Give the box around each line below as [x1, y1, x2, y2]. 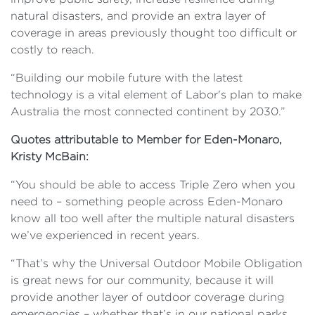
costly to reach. [11, 43, 94, 56]
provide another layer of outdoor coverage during [11, 290, 285, 303]
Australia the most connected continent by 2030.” [11, 105, 285, 117]
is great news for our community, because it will [11, 274, 274, 286]
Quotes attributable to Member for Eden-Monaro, [11, 133, 282, 146]
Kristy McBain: [11, 150, 89, 162]
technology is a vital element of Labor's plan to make [11, 88, 302, 101]
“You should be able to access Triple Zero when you [11, 178, 295, 191]
